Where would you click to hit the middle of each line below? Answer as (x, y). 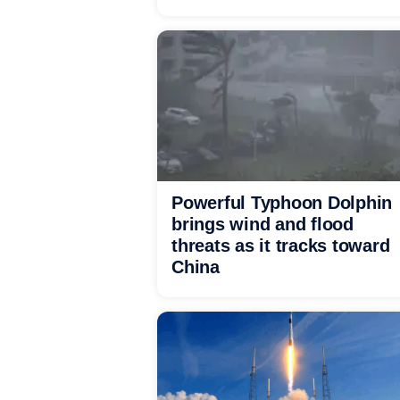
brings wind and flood (262, 224)
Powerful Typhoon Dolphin (282, 203)
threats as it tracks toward (281, 246)
